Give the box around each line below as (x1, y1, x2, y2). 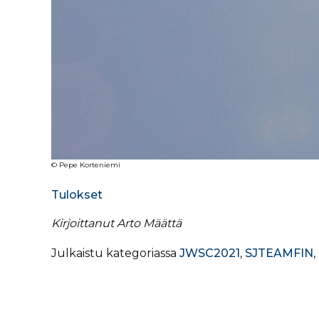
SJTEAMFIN (245, 246, 313, 260)
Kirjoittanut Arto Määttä (51, 216, 182, 230)
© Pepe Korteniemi (51, 160, 120, 169)
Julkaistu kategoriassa (51, 246, 179, 260)
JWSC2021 (179, 246, 240, 260)
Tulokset (51, 188, 103, 202)
